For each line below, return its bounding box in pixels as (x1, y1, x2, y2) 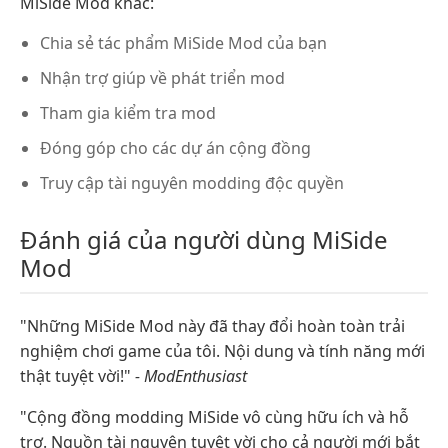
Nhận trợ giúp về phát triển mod (40, 66, 285, 89)
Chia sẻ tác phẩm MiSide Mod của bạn (40, 31, 327, 54)
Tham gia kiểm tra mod (40, 101, 216, 124)
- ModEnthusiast (135, 364, 247, 387)
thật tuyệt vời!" (20, 364, 135, 387)
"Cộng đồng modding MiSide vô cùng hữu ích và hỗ (20, 405, 409, 428)
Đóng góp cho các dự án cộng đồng (40, 136, 311, 159)
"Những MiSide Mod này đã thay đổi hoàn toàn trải (20, 314, 405, 337)
